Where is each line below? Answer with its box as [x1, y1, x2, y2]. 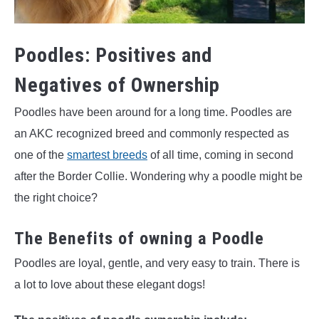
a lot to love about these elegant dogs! [14, 278, 205, 291]
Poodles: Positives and [14, 43, 212, 67]
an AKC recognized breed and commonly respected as [14, 127, 289, 140]
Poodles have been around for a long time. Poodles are [14, 105, 292, 118]
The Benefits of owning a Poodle [14, 228, 264, 249]
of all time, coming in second [147, 148, 293, 161]
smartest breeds [67, 148, 147, 161]
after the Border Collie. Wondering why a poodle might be [14, 169, 303, 182]
